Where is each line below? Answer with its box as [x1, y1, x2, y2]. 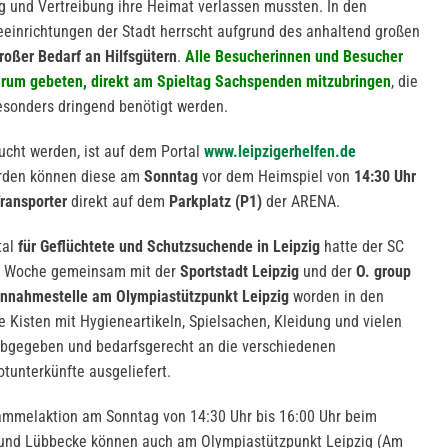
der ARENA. [262, 192, 340, 211]
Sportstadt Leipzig [180, 262, 299, 281]
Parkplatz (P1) [169, 192, 262, 211]
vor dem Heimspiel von [202, 167, 350, 186]
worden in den [289, 287, 384, 306]
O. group [356, 262, 411, 281]
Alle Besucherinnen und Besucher [185, 47, 403, 66]
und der [299, 262, 356, 281]
